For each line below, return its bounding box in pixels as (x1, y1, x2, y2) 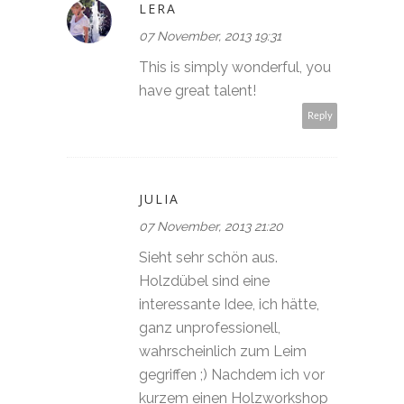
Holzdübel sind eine (139, 271, 270, 289)
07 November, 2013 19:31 (139, 28, 281, 43)
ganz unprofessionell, (139, 318, 280, 336)
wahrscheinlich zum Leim (139, 342, 307, 360)
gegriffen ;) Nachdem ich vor (139, 365, 325, 383)
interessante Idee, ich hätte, (139, 295, 319, 313)
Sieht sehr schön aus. (139, 248, 278, 266)
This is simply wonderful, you (139, 58, 331, 76)
